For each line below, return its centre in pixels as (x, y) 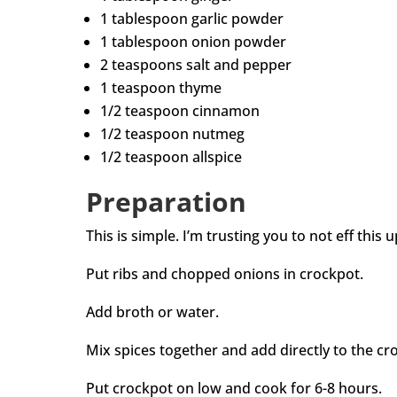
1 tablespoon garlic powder (192, 19)
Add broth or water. (152, 312)
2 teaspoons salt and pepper (196, 65)
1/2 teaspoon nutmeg (172, 134)
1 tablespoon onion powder (193, 42)
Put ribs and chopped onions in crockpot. (225, 274)
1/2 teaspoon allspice (171, 157)
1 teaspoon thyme (161, 88)
